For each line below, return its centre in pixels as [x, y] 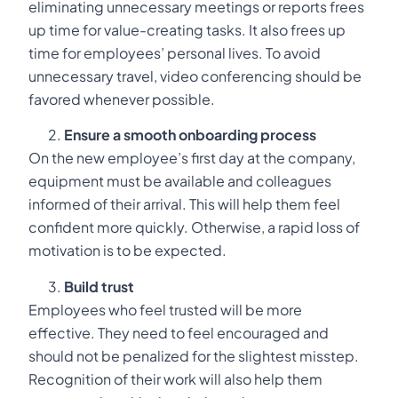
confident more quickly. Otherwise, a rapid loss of [194, 227]
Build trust [99, 286]
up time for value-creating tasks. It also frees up [187, 30]
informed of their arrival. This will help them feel [184, 204]
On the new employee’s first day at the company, [192, 158]
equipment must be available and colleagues [180, 181]
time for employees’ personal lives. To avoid [175, 53]
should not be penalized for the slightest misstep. [194, 355]
